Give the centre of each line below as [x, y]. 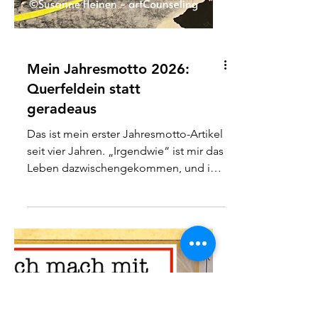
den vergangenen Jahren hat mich [113, 304]
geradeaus [62, 228]
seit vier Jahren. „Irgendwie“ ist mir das [125, 270]
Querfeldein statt [84, 208]
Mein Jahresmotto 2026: [108, 188]
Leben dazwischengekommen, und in [122, 287]
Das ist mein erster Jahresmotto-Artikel [125, 253]
